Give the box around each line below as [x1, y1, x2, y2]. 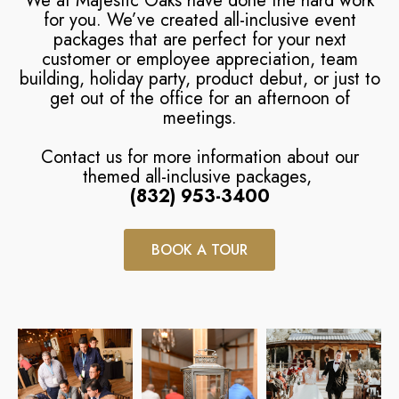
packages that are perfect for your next [53, 26, 346, 53]
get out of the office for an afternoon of [49, 85, 350, 111]
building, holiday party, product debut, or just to [19, 65, 380, 92]
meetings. [162, 104, 237, 131]
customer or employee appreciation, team [41, 45, 358, 72]
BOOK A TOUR [151, 239, 248, 260]
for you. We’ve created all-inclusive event [43, 6, 356, 33]
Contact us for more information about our [40, 143, 359, 170]
